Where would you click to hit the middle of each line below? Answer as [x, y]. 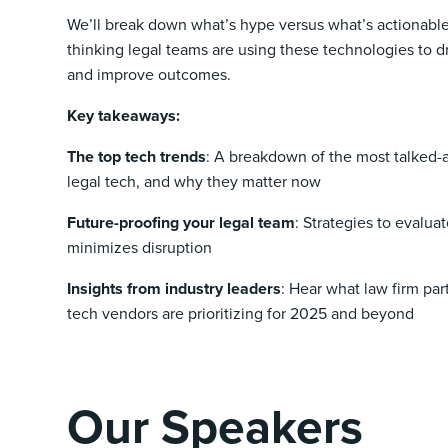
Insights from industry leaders [174, 288]
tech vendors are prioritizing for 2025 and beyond [241, 313]
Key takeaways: [124, 115]
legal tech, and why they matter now [194, 181]
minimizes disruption [140, 247]
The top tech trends [137, 156]
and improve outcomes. [149, 74]
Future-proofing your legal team [181, 222]
